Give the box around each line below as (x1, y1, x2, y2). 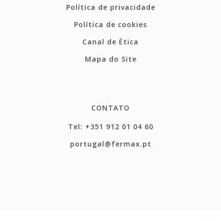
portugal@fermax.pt (70, 139, 151, 148)
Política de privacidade (66, 2, 155, 12)
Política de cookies (74, 19, 147, 29)
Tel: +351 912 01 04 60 (68, 121, 153, 131)
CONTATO (91, 103, 130, 112)
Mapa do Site (84, 54, 137, 64)
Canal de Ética (82, 37, 139, 46)
